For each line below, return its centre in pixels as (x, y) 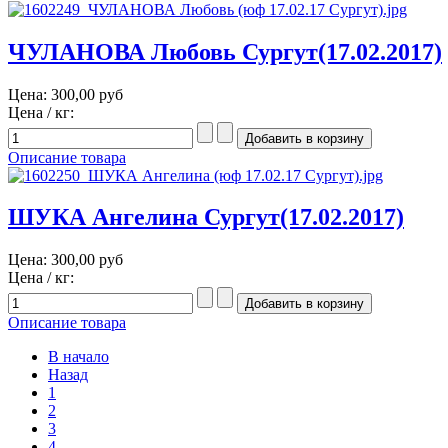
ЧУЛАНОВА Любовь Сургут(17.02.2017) (225, 51)
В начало (78, 357)
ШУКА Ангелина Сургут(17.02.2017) (206, 217)
